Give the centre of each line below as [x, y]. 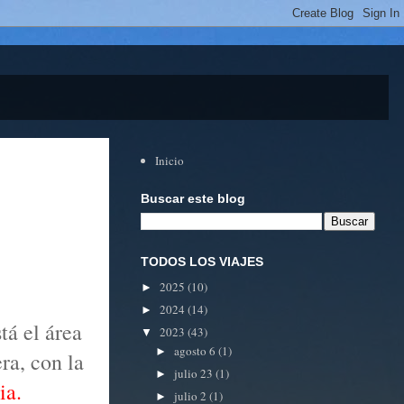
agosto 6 [196, 351]
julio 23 [194, 373]
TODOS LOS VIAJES [202, 261]
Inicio [170, 161]
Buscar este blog [193, 198]
